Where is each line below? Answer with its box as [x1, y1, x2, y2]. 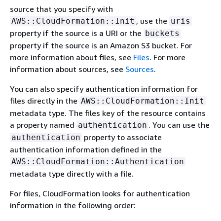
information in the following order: [10, 200, 136, 210]
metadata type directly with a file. [10, 169, 134, 179]
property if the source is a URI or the [10, 28, 144, 38]
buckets [145, 29, 180, 38]
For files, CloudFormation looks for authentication [10, 188, 190, 198]
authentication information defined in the [10, 145, 162, 154]
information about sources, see [10, 64, 125, 74]
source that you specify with [10, 4, 113, 14]
